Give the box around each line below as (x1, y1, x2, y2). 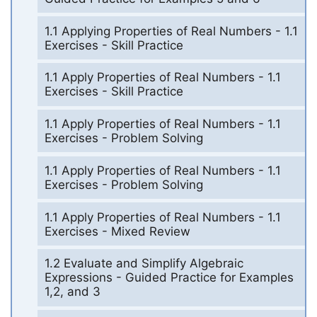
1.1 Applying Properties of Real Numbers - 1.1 (44, 23, 298, 38)
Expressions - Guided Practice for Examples (44, 270, 294, 285)
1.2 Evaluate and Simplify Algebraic (44, 256, 243, 271)
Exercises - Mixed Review (44, 224, 190, 238)
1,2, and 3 (44, 284, 100, 299)
